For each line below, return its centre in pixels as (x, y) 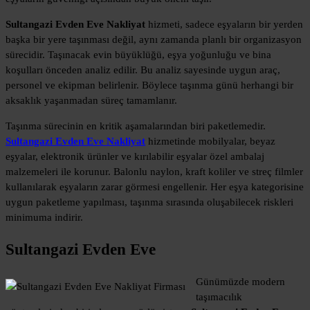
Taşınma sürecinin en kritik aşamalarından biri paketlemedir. (136, 126)
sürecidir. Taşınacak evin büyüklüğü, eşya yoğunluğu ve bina (138, 55)
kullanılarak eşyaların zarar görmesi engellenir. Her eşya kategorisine (155, 187)
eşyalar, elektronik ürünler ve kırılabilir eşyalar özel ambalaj (135, 157)
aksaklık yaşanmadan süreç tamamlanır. (91, 101)
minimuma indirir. (44, 218)
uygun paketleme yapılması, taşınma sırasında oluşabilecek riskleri (149, 202)
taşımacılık (219, 297)
